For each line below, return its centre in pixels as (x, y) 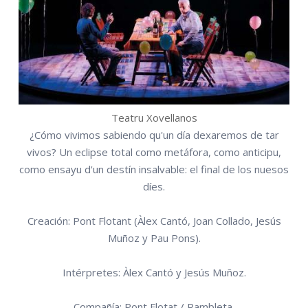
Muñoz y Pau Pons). (154, 238)
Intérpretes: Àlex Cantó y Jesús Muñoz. (154, 273)
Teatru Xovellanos (154, 118)
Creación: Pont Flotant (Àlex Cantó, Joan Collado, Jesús (154, 221)
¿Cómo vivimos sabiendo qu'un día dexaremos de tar (154, 135)
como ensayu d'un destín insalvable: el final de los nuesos (154, 169)
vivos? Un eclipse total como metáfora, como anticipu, (154, 152)
